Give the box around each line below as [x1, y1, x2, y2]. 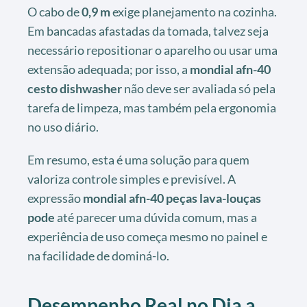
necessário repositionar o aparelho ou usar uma [27, 42, 278, 58]
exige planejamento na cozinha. [110, 4, 277, 20]
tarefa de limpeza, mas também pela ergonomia [27, 100, 276, 116]
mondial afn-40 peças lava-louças [83, 191, 261, 206]
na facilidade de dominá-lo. [27, 248, 169, 264]
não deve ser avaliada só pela [122, 81, 275, 97]
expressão [27, 191, 83, 206]
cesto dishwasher [27, 81, 122, 97]
